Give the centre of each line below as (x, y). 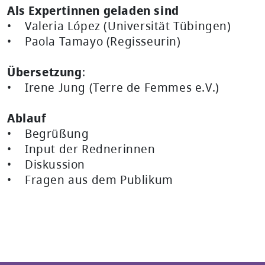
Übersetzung (45, 72)
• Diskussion (46, 164)
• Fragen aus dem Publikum (90, 179)
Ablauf (27, 118)
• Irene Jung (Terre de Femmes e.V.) (113, 87)
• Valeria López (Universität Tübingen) (119, 25)
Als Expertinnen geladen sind (93, 10)
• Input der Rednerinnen (81, 148)
